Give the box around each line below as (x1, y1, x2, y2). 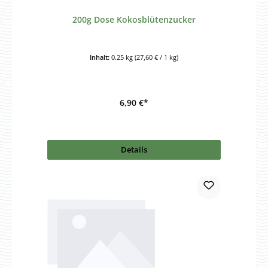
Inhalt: (90, 53, 111, 62)
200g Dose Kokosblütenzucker (72, 13, 196, 25)
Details (121, 144, 147, 156)
